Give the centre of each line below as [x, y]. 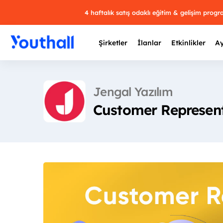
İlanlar [149, 43]
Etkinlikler [188, 43]
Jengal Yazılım [133, 91]
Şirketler [113, 43]
